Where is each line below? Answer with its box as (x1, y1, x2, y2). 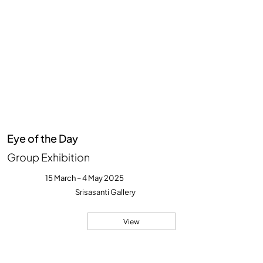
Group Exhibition (7, 150, 90, 164)
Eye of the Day (7, 131, 79, 145)
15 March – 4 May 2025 (45, 173, 124, 183)
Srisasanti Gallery (75, 187, 136, 197)
